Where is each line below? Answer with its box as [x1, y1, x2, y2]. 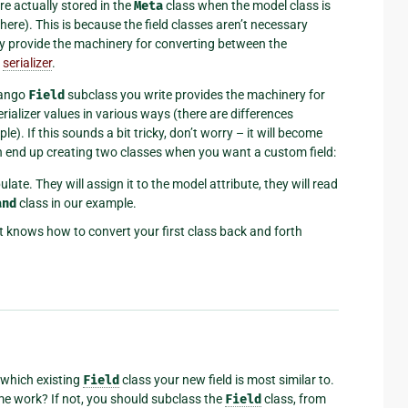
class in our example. [16, 195, 137, 210]
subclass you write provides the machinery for [65, 87, 325, 102]
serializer [3, 55, 52, 70]
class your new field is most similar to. [119, 372, 334, 388]
